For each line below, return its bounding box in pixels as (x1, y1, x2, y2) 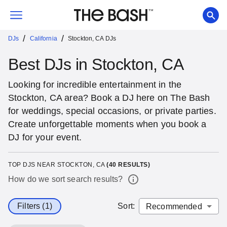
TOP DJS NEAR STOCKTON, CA (8, 161, 106, 168)
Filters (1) (17, 202, 52, 210)
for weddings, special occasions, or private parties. (8, 106, 216, 116)
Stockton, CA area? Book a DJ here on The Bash (8, 93, 210, 103)
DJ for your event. (8, 132, 82, 142)
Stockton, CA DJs (68, 35, 117, 42)
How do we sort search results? (8, 175, 123, 183)
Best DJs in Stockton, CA (8, 55, 184, 73)
